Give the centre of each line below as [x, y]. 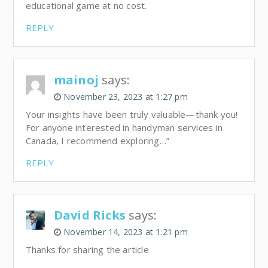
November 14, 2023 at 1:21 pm [126, 232]
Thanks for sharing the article [87, 249]
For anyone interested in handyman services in [124, 127]
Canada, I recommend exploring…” [97, 140]
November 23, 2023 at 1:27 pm [126, 96]
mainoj [76, 80]
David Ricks [89, 215]
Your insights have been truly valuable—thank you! [132, 114]
